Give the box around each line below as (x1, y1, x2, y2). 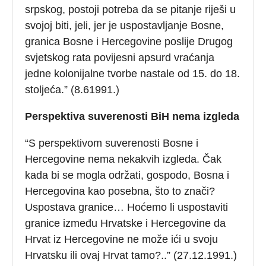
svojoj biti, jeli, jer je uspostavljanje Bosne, (25, 19, 224, 31)
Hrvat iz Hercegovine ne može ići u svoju (25, 233, 218, 245)
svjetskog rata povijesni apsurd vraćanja (25, 51, 215, 64)
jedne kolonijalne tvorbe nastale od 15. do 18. (25, 67, 240, 80)
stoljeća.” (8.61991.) (25, 83, 120, 96)
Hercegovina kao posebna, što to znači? (25, 185, 216, 197)
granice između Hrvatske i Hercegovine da (25, 217, 226, 229)
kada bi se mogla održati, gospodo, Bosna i (25, 169, 230, 181)
